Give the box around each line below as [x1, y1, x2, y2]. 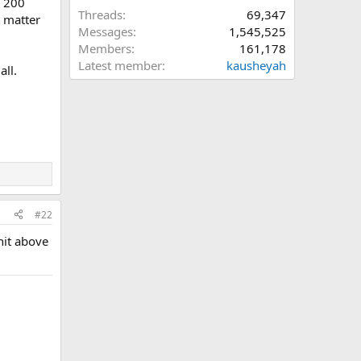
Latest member [78, 57, 162, 73]
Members [78, 40, 131, 56]
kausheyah [226, 57, 286, 73]
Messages [78, 23, 133, 39]
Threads [78, 6, 122, 23]
